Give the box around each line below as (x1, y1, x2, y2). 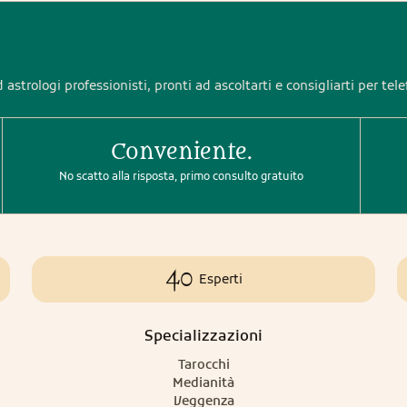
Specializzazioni (144, 326, 263, 344)
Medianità (173, 374, 234, 391)
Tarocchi (177, 356, 230, 372)
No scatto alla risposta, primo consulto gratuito (59, 169, 303, 183)
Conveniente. (110, 140, 253, 164)
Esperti (198, 271, 243, 287)
